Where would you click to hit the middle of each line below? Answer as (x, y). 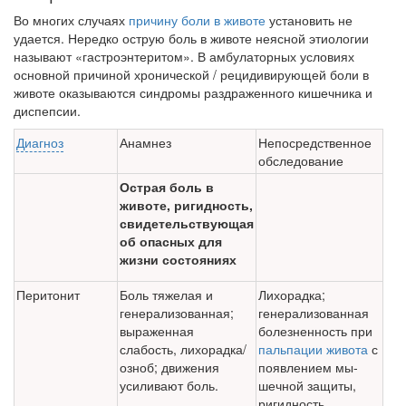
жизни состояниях (178, 260)
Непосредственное (315, 143)
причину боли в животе (197, 20)
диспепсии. (47, 111)
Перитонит (48, 295)
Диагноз (40, 143)
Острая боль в (167, 187)
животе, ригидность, (186, 205)
